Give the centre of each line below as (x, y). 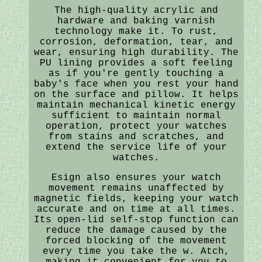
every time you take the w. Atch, (136, 251)
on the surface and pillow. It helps (136, 94)
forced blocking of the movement (136, 241)
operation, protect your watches (136, 126)
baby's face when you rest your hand (136, 84)
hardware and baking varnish (136, 21)
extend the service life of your (136, 147)
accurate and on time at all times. (136, 209)
